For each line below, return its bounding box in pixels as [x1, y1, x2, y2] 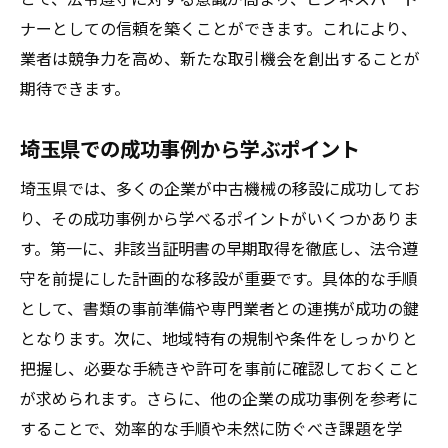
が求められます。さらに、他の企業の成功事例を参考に [20, 386, 418, 410]
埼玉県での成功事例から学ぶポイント [20, 133, 360, 163]
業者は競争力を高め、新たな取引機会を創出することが [20, 46, 420, 70]
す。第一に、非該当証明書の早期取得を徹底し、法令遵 [20, 236, 418, 260]
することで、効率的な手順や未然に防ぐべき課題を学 [20, 416, 403, 440]
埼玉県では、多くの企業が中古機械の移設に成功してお [20, 176, 420, 200]
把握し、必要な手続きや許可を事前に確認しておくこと [20, 356, 420, 380]
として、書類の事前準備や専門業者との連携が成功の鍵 [20, 296, 419, 320]
